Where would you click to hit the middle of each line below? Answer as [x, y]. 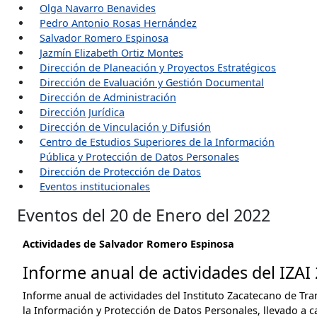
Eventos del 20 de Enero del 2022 [144, 215]
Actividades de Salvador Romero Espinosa [128, 244]
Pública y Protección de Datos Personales [139, 157]
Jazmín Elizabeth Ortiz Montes [111, 53]
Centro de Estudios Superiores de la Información [157, 142]
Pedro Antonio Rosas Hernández [118, 23]
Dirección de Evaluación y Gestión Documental [152, 82]
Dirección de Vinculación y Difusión [125, 127]
